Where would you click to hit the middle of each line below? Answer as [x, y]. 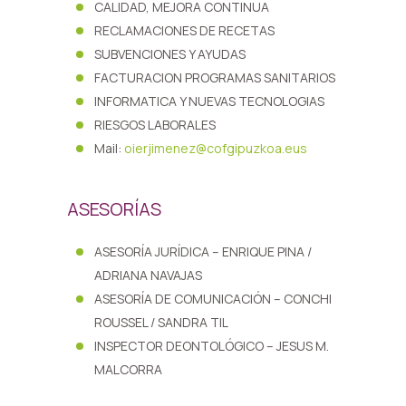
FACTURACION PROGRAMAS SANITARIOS [215, 77]
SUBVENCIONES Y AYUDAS [170, 54]
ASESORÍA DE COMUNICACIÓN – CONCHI [213, 299]
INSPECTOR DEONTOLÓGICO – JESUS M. [212, 346]
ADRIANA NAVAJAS [148, 275]
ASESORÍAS [114, 209]
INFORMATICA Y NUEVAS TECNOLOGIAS [209, 101]
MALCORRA [128, 369]
